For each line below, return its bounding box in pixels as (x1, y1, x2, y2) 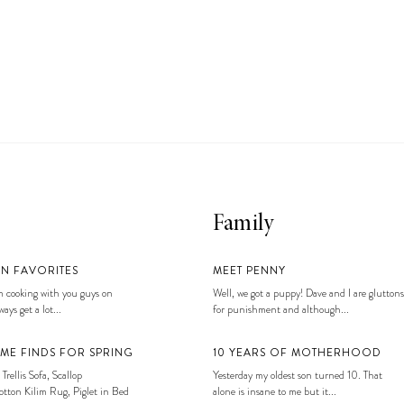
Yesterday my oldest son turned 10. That (213, 366, 382, 383)
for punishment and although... (213, 300, 349, 317)
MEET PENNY (213, 262, 286, 279)
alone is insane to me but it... (213, 382, 336, 399)
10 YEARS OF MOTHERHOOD (213, 344, 381, 361)
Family (213, 213, 274, 237)
